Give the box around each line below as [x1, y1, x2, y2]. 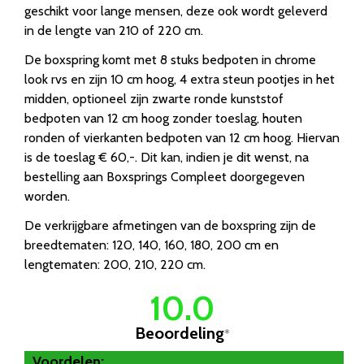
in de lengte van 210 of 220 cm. [24, 23, 203, 39]
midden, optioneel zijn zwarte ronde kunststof [24, 91, 284, 107]
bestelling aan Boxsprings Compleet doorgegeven [24, 169, 305, 185]
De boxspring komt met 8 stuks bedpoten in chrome [24, 52, 316, 68]
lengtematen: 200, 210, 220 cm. [24, 257, 206, 273]
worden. [24, 188, 70, 205]
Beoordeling [134, 323, 224, 344]
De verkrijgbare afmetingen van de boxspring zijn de [24, 218, 316, 234]
